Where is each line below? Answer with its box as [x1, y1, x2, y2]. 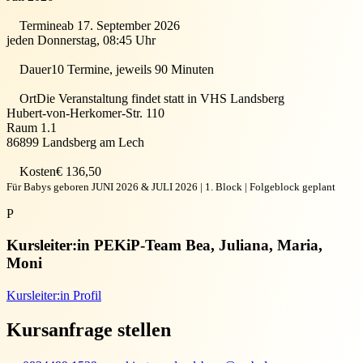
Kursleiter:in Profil [6, 288, 101, 303]
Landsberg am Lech [39, 135, 144, 149]
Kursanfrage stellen [6, 319, 171, 341]
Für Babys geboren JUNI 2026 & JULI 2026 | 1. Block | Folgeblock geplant [6, 180, 335, 193]
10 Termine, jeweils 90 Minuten [51, 62, 214, 76]
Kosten [19, 164, 56, 178]
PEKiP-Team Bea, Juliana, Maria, [90, 236, 322, 254]
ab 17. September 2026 [62, 18, 180, 32]
